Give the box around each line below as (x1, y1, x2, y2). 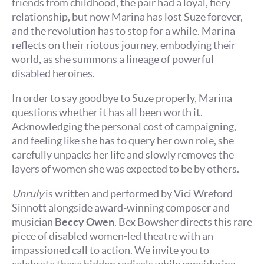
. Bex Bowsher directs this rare (114, 216, 252, 229)
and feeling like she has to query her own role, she (12, 134, 234, 147)
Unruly (12, 187, 44, 200)
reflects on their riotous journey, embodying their (12, 39, 236, 52)
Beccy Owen (55, 216, 114, 229)
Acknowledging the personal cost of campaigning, (12, 120, 236, 133)
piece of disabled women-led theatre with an (12, 230, 213, 243)
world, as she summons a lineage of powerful (12, 53, 214, 66)
